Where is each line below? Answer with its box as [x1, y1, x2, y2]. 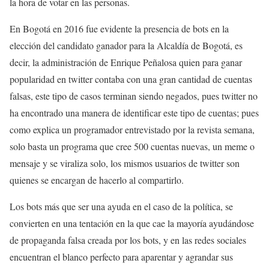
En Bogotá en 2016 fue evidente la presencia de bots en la [10, 22, 229, 35]
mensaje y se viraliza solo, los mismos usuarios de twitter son [10, 157, 240, 169]
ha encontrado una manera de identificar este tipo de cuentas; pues [10, 106, 259, 119]
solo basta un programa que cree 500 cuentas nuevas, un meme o [10, 140, 255, 153]
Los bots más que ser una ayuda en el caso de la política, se [10, 200, 233, 213]
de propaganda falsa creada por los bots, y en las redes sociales [10, 234, 246, 246]
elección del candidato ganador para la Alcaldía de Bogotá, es [10, 39, 243, 52]
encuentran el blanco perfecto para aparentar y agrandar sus [10, 250, 233, 263]
